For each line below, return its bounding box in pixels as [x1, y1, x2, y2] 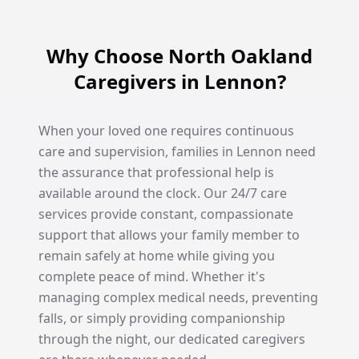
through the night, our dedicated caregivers [38, 330, 305, 348]
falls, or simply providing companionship [38, 309, 285, 327]
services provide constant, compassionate [38, 205, 293, 223]
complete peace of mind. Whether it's [38, 268, 265, 285]
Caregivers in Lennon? [73, 68, 286, 95]
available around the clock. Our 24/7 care [38, 184, 287, 202]
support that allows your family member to [38, 226, 300, 244]
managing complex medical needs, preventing [38, 288, 318, 306]
